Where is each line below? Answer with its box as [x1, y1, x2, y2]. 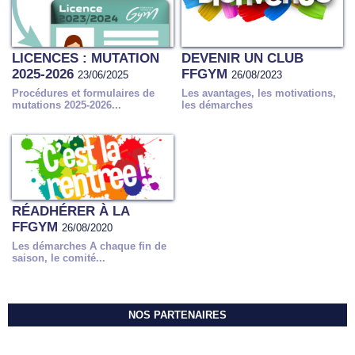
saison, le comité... [12, 251, 105, 264]
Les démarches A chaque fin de [12, 239, 166, 252]
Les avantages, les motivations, [181, 86, 336, 99]
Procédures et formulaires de [12, 86, 155, 99]
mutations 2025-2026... [12, 98, 121, 111]
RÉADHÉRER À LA [12, 203, 129, 219]
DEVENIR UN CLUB [181, 50, 303, 66]
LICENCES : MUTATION [12, 50, 159, 66]
